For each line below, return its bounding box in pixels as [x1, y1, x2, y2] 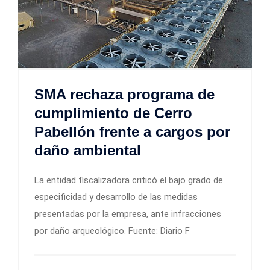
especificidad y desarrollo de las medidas [34, 192, 198, 203]
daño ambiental [34, 142, 141, 159]
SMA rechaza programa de [34, 86, 215, 103]
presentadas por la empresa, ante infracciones [34, 209, 221, 220]
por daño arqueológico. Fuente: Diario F [34, 225, 190, 237]
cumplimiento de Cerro [34, 105, 192, 122]
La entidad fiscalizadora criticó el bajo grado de [34, 175, 223, 186]
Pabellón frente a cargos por [34, 124, 230, 140]
